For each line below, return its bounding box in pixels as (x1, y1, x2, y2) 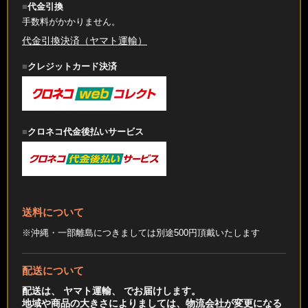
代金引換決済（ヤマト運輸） (22, 35, 147, 47)
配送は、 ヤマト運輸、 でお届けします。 (22, 285, 201, 297)
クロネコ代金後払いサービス (27, 127, 144, 137)
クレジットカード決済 (27, 62, 117, 72)
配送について (22, 265, 84, 277)
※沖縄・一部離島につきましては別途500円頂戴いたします (22, 228, 260, 239)
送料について (22, 206, 84, 219)
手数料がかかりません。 (22, 17, 120, 27)
